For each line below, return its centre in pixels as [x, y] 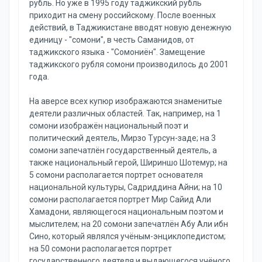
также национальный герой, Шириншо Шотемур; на [128, 163]
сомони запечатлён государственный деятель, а [123, 150]
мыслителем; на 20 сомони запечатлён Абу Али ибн [129, 224]
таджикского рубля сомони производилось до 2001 [129, 64]
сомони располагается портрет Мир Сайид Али [120, 199]
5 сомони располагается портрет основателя [116, 175]
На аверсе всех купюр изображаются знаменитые [126, 101]
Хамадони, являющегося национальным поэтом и [126, 212]
